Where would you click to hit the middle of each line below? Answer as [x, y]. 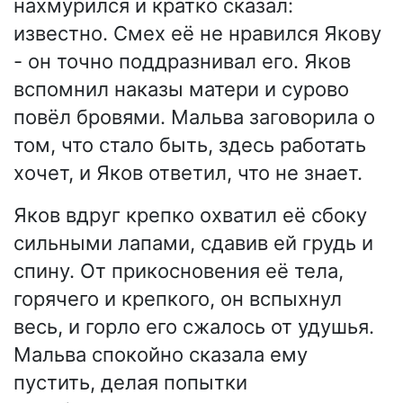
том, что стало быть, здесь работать [190, 144]
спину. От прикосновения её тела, [179, 270]
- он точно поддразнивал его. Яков [182, 61]
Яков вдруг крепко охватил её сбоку [190, 215]
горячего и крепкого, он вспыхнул [178, 298]
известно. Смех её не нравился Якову [197, 33]
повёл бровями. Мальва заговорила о [194, 116]
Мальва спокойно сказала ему [161, 354]
